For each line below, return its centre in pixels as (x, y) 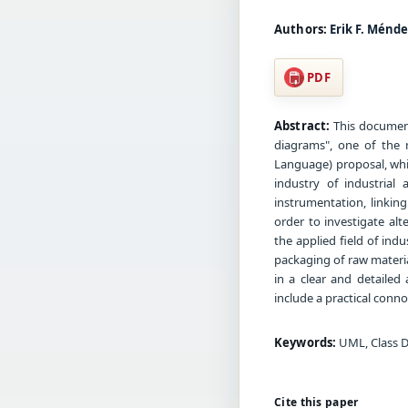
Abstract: (302, 125)
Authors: (301, 29)
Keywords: (306, 342)
